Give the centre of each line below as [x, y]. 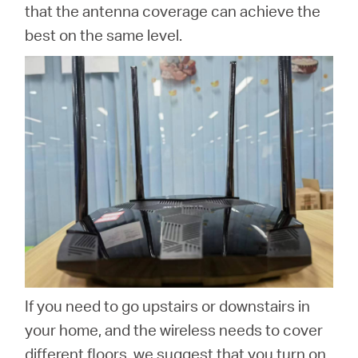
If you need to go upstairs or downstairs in [168, 305]
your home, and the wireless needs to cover [174, 329]
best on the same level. [104, 35]
